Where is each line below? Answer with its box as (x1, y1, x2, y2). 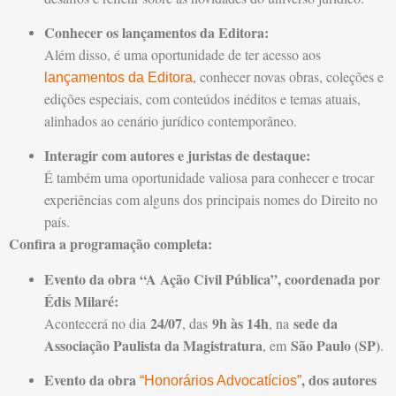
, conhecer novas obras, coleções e (193, 67, 384, 87)
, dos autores (301, 369, 377, 391)
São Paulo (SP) (291, 334, 380, 355)
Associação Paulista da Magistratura (44, 334, 263, 355)
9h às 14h (212, 312, 269, 333)
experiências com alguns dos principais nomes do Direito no (44, 190, 377, 209)
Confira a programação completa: (9, 233, 212, 255)
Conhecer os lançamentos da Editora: (44, 22, 269, 43)
